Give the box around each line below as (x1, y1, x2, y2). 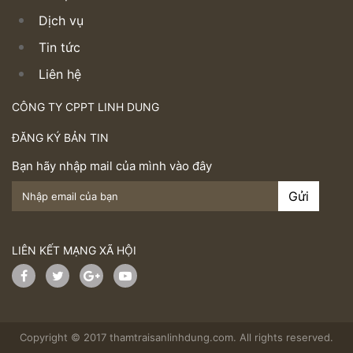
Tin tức (39, 39, 80, 56)
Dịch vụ (39, 13, 84, 29)
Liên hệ (39, 66, 81, 83)
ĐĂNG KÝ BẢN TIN (12, 131, 109, 145)
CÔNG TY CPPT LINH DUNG (12, 100, 159, 114)
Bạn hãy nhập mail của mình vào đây (12, 158, 212, 174)
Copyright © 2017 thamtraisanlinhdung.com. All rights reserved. (20, 331, 333, 344)
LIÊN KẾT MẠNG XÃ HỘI (12, 243, 136, 258)
